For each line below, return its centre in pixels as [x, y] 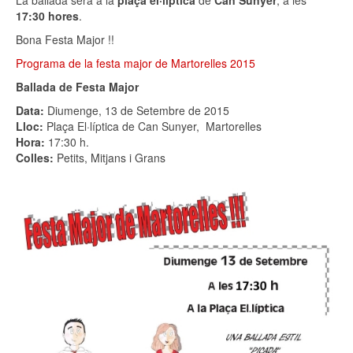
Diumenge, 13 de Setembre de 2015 [138, 110]
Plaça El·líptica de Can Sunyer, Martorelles [154, 126]
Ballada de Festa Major [77, 86]
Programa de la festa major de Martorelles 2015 [136, 63]
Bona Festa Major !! [65, 39]
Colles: [36, 157]
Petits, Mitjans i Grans [111, 157]
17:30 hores [47, 15]
